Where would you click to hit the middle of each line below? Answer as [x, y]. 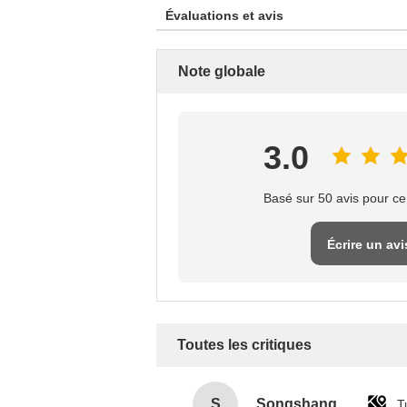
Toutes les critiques [244, 344]
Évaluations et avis [224, 15]
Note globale [222, 71]
